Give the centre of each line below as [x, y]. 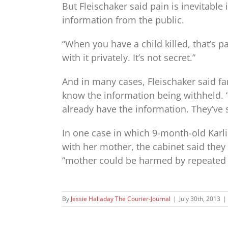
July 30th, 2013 [200, 198]
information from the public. [123, 20]
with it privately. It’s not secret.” [129, 57]
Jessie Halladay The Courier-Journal [121, 198]
